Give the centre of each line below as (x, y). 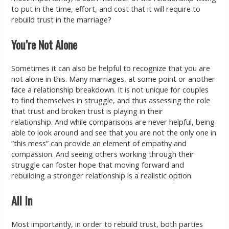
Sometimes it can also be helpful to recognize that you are (111, 68)
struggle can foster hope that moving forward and (98, 165)
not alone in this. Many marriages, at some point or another (113, 79)
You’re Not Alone (44, 45)
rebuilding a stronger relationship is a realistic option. (102, 176)
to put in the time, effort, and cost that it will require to (106, 9)
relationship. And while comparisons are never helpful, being (113, 122)
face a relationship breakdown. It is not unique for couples (110, 90)
